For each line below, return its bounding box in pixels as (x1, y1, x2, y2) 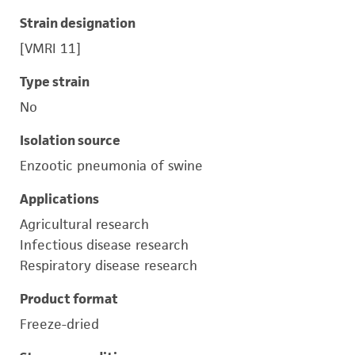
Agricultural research (20, 216, 149, 233)
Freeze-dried (20, 315, 99, 333)
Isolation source (20, 132, 120, 149)
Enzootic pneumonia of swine (20, 157, 203, 174)
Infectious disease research (20, 236, 189, 254)
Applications (20, 190, 99, 208)
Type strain (20, 73, 90, 90)
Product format (20, 290, 118, 307)
